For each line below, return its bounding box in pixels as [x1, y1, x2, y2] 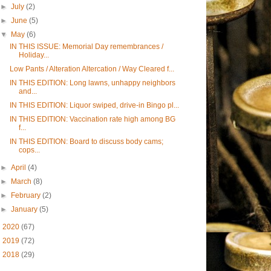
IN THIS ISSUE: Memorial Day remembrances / [9, 42, 163, 51]
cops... [18, 146, 40, 155]
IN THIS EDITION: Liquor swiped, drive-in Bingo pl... [9, 101, 179, 110]
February [11, 191, 43, 200]
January [11, 205, 40, 214]
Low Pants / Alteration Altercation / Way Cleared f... [9, 65, 174, 74]
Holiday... [18, 51, 49, 60]
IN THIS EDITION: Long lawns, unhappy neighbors [9, 79, 175, 88]
